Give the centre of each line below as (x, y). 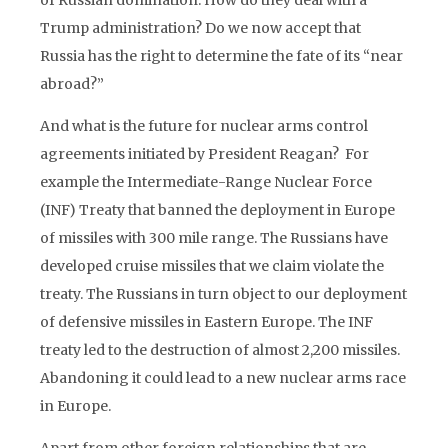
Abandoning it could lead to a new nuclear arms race (223, 378)
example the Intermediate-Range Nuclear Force (206, 182)
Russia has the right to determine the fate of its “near (221, 56)
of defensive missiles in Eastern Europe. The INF (206, 322)
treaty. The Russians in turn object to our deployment (223, 294)
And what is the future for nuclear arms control (204, 126)
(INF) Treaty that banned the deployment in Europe (217, 210)
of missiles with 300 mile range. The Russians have (214, 238)
